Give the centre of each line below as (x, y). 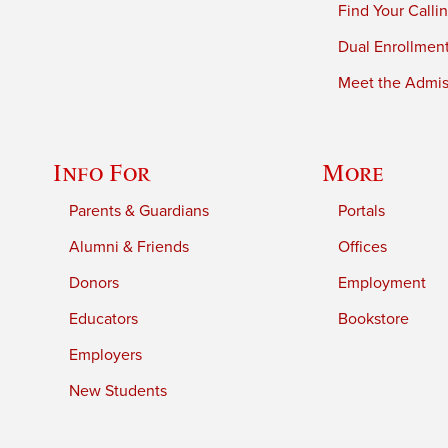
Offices (363, 246)
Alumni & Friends (129, 246)
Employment (382, 282)
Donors (94, 282)
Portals (362, 210)
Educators (104, 318)
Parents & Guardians (139, 210)
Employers (106, 354)
